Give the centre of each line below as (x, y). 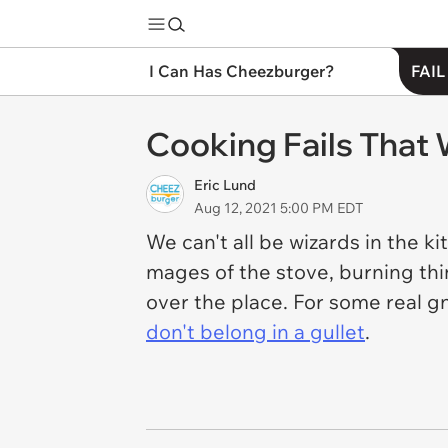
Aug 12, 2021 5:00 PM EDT (278, 208)
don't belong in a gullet (255, 331)
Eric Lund (225, 185)
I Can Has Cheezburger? (241, 71)
